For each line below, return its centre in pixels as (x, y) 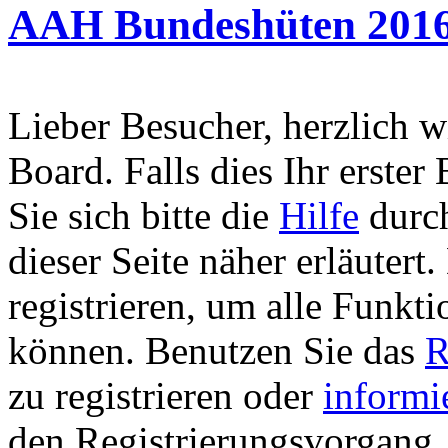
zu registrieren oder (165, 395)
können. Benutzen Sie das (216, 350)
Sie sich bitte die (143, 215)
